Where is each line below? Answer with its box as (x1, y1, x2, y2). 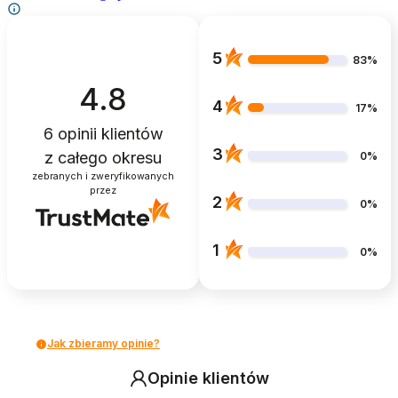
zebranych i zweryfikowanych (32, 170, 174, 182)
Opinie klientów (147, 369, 269, 387)
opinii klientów (52, 123, 163, 143)
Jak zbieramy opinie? (47, 337, 160, 350)
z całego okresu (44, 147, 162, 167)
